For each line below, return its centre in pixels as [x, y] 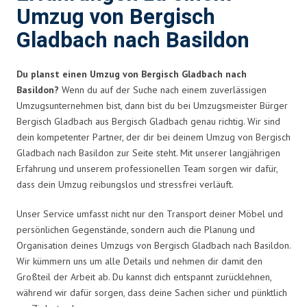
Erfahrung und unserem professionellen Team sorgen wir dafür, [147, 168]
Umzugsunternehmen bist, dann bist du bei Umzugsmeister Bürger [152, 105]
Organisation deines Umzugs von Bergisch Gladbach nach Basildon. [153, 245]
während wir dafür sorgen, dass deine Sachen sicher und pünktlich [152, 292]
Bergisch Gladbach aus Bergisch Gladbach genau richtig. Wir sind [148, 121]
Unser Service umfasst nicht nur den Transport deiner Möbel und [150, 213]
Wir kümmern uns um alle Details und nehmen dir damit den [139, 261]
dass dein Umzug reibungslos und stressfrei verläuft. [125, 184]
